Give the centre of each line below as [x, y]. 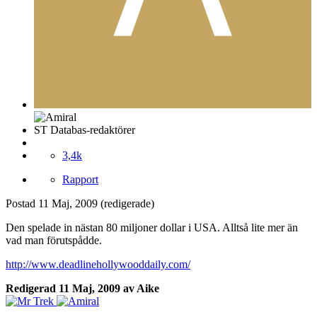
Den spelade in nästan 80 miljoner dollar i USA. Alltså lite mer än [152, 227]
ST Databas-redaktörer [85, 129]
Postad [22, 203]
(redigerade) [127, 203]
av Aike [140, 288]
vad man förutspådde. [54, 240]
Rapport [80, 179]
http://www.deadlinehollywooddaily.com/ [98, 264]
